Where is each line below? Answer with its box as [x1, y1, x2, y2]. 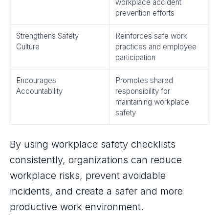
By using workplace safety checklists [10, 138, 175, 150]
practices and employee [115, 42, 197, 51]
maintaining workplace [115, 97, 189, 107]
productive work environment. [10, 201, 144, 213]
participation [115, 53, 155, 62]
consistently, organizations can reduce [10, 154, 182, 166]
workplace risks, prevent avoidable [10, 170, 166, 181]
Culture [16, 42, 40, 51]
